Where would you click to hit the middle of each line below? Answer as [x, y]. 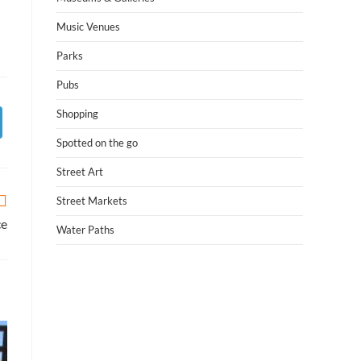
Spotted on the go [97, 143]
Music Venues [88, 27]
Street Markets [92, 201]
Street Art [80, 172]
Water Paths [85, 230]
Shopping [77, 114]
